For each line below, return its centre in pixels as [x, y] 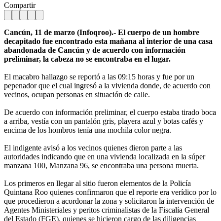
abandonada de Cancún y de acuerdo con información [95, 50]
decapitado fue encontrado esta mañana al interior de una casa [108, 41]
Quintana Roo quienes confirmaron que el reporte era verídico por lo [110, 192]
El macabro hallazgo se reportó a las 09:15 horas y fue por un [99, 76]
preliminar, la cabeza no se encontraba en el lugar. [87, 59]
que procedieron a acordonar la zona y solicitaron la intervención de [109, 201]
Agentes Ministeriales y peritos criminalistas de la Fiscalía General [107, 210]
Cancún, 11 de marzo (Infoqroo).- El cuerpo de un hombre [102, 32]
